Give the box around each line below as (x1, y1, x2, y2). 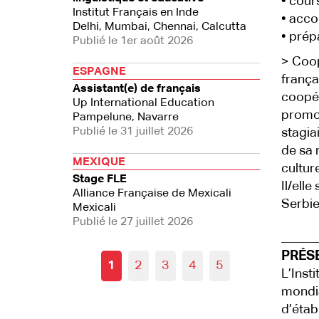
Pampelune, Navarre (73, 112, 179, 123)
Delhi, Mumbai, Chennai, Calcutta (73, 21, 246, 33)
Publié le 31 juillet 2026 (73, 126, 193, 137)
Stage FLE (73, 174, 127, 185)
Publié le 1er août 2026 (73, 36, 193, 47)
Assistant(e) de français (73, 83, 201, 95)
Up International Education (73, 98, 214, 109)
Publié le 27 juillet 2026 (73, 216, 193, 228)
